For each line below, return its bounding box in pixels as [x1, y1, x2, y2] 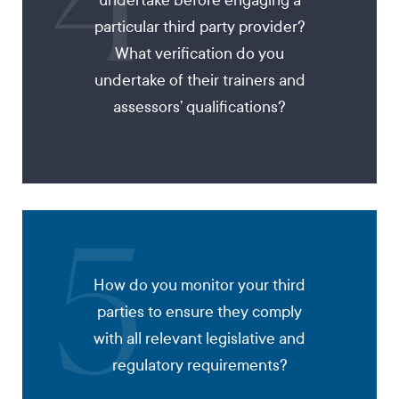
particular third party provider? [94, 17, 305, 37]
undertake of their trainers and [94, 70, 305, 90]
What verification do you [115, 44, 284, 63]
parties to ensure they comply [97, 302, 302, 322]
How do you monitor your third [94, 275, 305, 295]
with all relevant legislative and [94, 329, 305, 348]
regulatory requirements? [111, 355, 288, 375]
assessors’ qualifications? [113, 97, 286, 117]
